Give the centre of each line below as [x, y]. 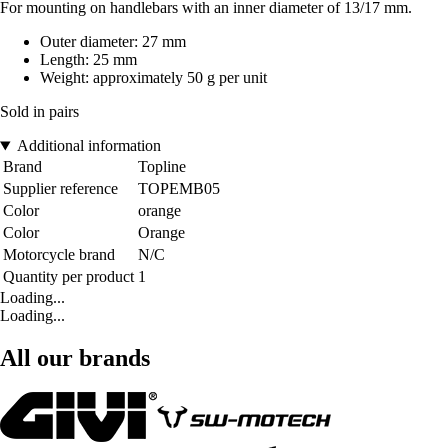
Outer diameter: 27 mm [113, 42]
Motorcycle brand [59, 255]
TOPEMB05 [179, 189]
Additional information [88, 146]
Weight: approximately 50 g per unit [153, 78]
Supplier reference [60, 189]
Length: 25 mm [88, 60]
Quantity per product [68, 277]
